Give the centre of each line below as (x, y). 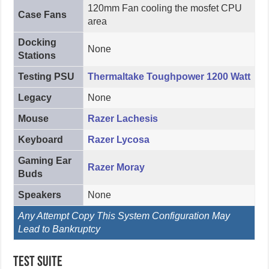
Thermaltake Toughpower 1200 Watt (169, 76)
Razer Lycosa (118, 139)
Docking (37, 42)
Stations (37, 55)
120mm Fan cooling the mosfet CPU (165, 8)
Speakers (39, 195)
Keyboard (40, 139)
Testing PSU (46, 76)
